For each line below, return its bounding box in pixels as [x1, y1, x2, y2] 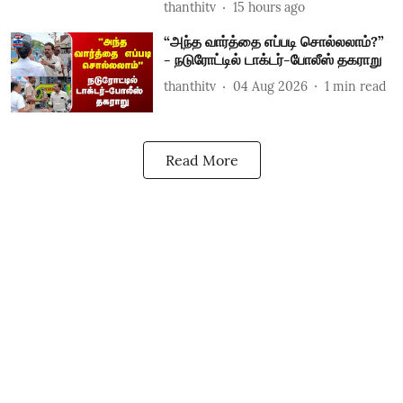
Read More [165, 150, 238, 169]
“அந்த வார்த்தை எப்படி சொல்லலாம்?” [163, 32, 384, 50]
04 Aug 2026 [232, 77, 308, 94]
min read [332, 77, 386, 94]
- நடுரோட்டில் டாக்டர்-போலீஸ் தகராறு [163, 50, 381, 68]
